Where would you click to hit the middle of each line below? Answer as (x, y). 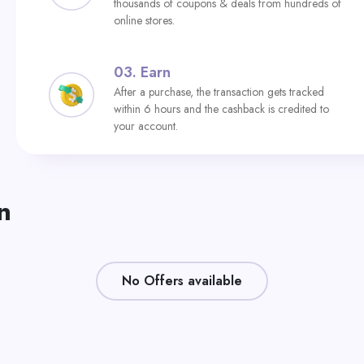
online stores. (144, 20)
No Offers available (182, 281)
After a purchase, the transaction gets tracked (219, 92)
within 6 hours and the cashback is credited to (221, 109)
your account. (146, 126)
